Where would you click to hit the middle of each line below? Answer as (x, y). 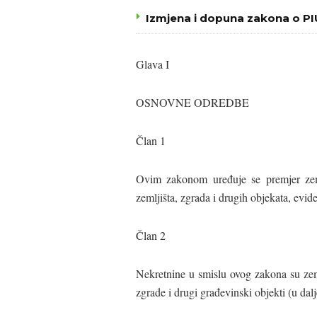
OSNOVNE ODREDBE (192, 102)
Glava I (152, 64)
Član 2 (151, 235)
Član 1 (151, 140)
